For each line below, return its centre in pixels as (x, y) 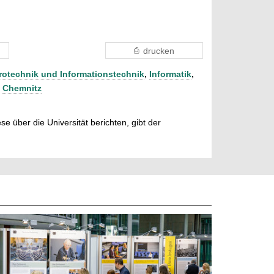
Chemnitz (22, 88)
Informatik (170, 74)
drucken (159, 50)
